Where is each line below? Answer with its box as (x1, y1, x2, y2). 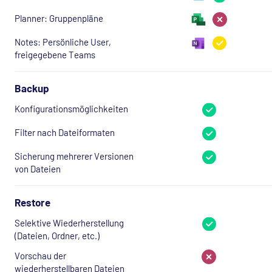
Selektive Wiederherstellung (15, 217, 124, 228)
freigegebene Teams (15, 49, 95, 60)
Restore (15, 195, 50, 208)
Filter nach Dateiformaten (15, 126, 115, 138)
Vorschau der (15, 250, 66, 261)
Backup (15, 81, 49, 94)
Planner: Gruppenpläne (15, 12, 103, 24)
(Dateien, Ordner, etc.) (15, 229, 100, 241)
